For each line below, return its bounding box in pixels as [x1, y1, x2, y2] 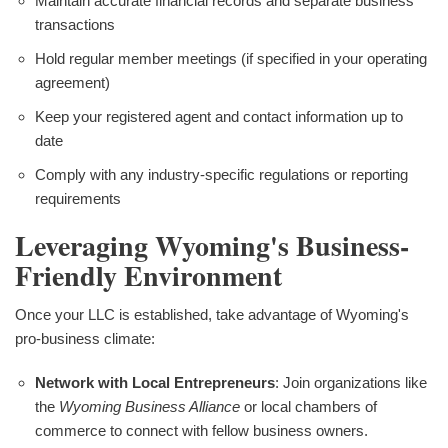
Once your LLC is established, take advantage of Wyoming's [15, 306, 409, 324]
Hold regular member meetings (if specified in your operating [35, 49, 427, 67]
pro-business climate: [15, 330, 155, 348]
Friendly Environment [15, 254, 282, 296]
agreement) [35, 73, 110, 91]
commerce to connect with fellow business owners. [35, 422, 368, 440]
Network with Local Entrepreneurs [35, 374, 275, 392]
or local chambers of [240, 398, 377, 416]
